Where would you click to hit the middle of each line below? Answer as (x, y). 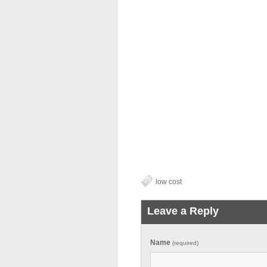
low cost (168, 181)
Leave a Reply (183, 211)
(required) (184, 243)
